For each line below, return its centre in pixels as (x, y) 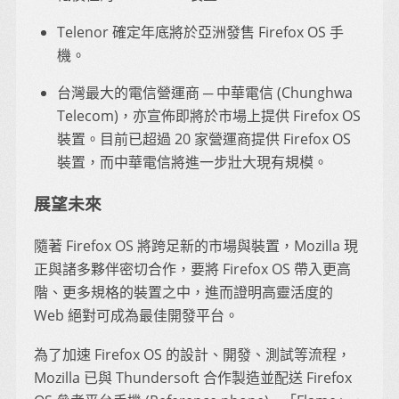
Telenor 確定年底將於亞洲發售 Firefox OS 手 (200, 33)
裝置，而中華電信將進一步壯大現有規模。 (192, 163)
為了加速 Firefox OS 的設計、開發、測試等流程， (192, 355)
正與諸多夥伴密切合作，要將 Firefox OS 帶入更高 (192, 269)
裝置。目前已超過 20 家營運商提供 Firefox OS (204, 139)
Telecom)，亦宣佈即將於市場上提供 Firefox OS (208, 116)
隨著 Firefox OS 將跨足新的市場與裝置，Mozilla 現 (196, 245)
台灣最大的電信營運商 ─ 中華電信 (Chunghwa (204, 93)
